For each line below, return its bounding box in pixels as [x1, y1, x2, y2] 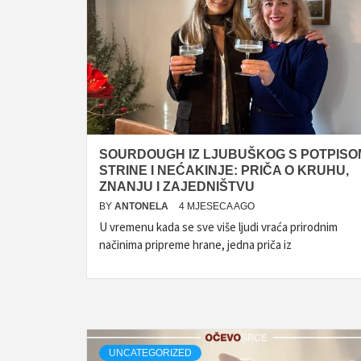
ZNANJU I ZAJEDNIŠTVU [99, 180, 255, 193]
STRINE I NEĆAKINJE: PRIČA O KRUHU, [99, 164, 349, 177]
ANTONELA [114, 201, 171, 212]
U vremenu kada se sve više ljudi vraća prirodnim [99, 219, 338, 234]
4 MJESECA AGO [179, 201, 255, 212]
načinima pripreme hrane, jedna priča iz [99, 237, 292, 252]
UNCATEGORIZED [109, 347, 192, 359]
